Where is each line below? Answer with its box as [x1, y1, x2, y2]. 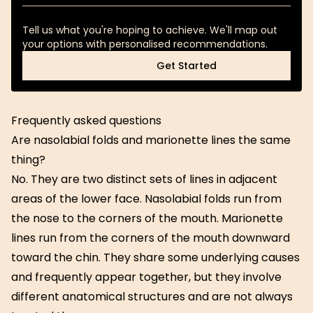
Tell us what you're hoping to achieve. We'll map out [22, 23, 277, 37]
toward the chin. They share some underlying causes [11, 249, 300, 265]
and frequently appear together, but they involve [11, 269, 282, 285]
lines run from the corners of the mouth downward [11, 230, 290, 246]
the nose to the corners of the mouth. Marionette [11, 210, 283, 226]
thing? [11, 152, 45, 168]
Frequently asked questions [11, 112, 161, 129]
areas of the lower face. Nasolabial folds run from [11, 191, 282, 207]
